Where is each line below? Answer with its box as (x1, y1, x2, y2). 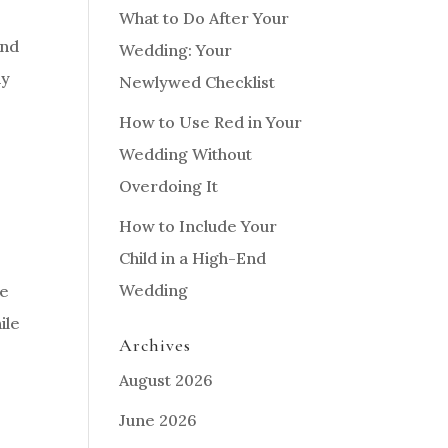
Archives (119, 334, 192, 356)
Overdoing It (119, 176, 219, 196)
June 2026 (119, 410, 198, 430)
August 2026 (119, 370, 214, 390)
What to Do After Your (119, 8, 290, 28)
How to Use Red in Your (119, 112, 303, 132)
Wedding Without (119, 144, 253, 164)
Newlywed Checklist (119, 72, 276, 92)
